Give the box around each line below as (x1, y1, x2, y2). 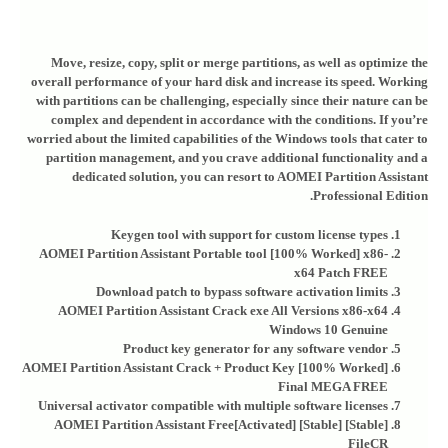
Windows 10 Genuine (269, 322, 388, 337)
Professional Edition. (313, 188, 428, 203)
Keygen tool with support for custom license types (111, 227, 388, 242)
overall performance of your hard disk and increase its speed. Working (31, 74, 428, 89)
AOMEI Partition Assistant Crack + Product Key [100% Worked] (22, 360, 388, 375)
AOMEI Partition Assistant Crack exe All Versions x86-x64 (58, 303, 388, 318)
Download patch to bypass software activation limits (96, 284, 388, 299)
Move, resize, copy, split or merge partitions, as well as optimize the (51, 55, 428, 70)
